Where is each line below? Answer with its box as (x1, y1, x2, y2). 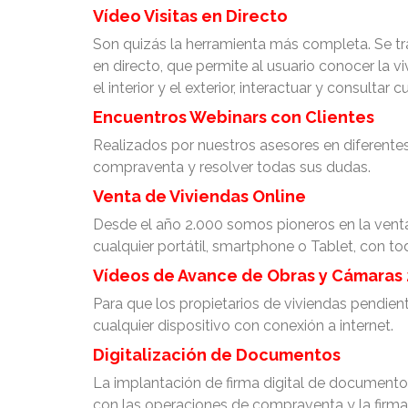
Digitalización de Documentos (93, 344, 341, 364)
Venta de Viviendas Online (93, 186, 306, 206)
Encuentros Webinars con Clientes (93, 107, 374, 127)
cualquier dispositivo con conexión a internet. (93, 316, 393, 334)
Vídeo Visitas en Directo (93, 5, 288, 25)
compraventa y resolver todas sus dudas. (93, 158, 371, 176)
